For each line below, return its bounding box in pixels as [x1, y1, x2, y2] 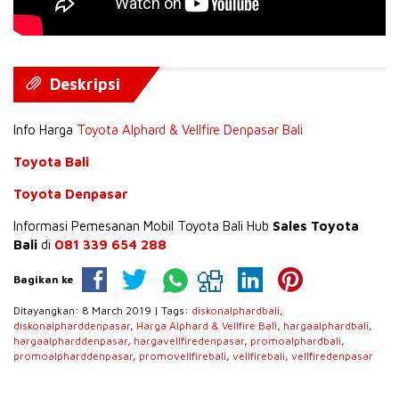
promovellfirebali [139, 348, 226, 362]
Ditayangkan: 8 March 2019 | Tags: [13, 303, 191, 317]
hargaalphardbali [283, 318, 369, 332]
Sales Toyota [273, 217, 359, 233]
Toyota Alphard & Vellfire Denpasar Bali [77, 121, 303, 137]
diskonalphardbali [191, 303, 280, 317]
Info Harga [13, 121, 77, 137]
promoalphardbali [250, 333, 341, 347]
